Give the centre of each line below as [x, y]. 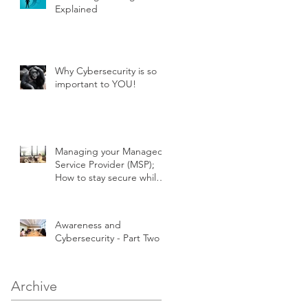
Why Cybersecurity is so [106, 71]
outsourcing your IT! [99, 191]
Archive [34, 286]
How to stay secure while [108, 178]
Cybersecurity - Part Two [107, 238]
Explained [76, 9]
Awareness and [88, 225]
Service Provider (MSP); [105, 165]
